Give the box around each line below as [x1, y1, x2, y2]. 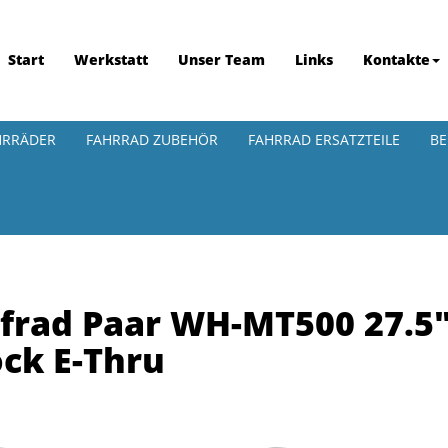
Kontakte [363, 50, 430, 69]
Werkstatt [74, 50, 148, 69]
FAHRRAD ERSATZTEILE [248, 130, 400, 149]
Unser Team [178, 50, 265, 69]
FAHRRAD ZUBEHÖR [86, 130, 218, 149]
